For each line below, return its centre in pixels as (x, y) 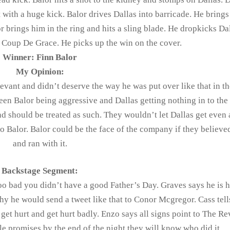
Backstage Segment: (40, 171)
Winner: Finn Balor (40, 57)
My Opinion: (40, 72)
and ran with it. (40, 143)
